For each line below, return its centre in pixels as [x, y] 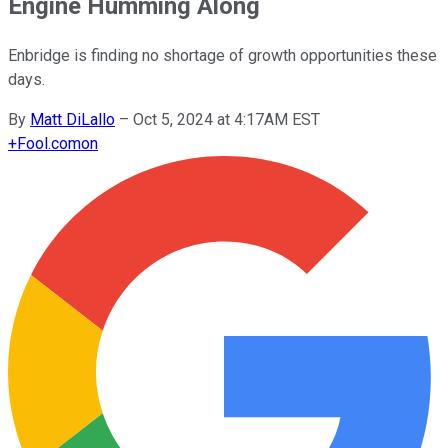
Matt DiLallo [72, 119]
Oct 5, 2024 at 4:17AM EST [226, 119]
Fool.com [49, 143]
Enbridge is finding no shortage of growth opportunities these [222, 55]
